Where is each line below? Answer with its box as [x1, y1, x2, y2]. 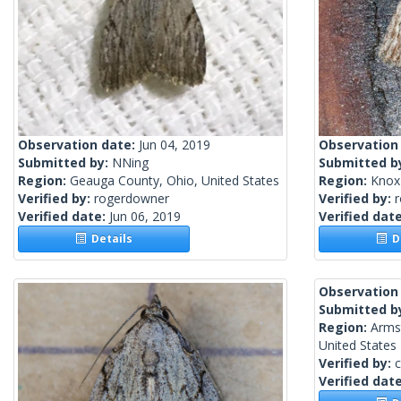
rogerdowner [94, 190, 169, 208]
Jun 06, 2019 [109, 208, 181, 226]
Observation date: [18, 136, 139, 154]
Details [86, 231, 133, 247]
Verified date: [18, 208, 109, 226]
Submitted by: [18, 154, 112, 172]
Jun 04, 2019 [139, 136, 210, 154]
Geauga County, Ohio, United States [70, 172, 279, 190]
